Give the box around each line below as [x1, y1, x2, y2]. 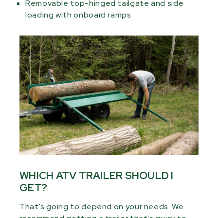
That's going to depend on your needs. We [19, 201, 184, 212]
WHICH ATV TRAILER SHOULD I [19, 169, 174, 182]
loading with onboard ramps [25, 9, 131, 20]
